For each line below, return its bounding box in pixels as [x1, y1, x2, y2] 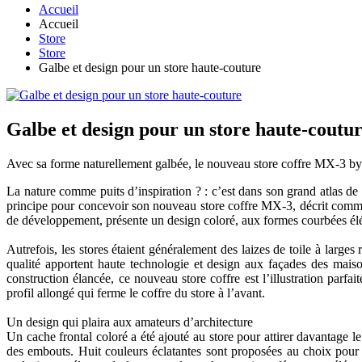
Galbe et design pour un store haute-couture [39, 61, 261, 75]
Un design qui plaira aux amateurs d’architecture [6, 315, 253, 330]
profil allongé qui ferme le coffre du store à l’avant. [6, 286, 265, 301]
